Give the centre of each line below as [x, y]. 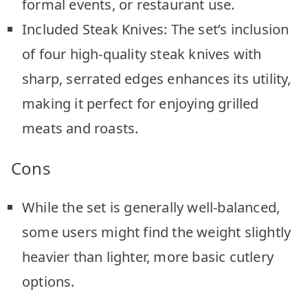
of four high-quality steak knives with [142, 54]
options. [48, 281]
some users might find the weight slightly [157, 232]
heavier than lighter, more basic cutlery [148, 256]
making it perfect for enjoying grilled [141, 103]
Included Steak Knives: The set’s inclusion [156, 29]
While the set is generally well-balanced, [151, 207]
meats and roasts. [80, 128]
